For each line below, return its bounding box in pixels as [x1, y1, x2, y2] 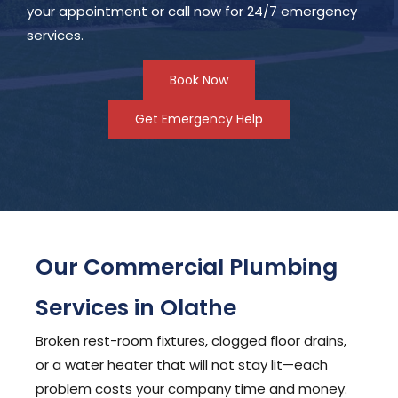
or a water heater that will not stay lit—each [36, 354, 328, 374]
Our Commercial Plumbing [36, 251, 338, 283]
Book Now [170, 71, 228, 90]
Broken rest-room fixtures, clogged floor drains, [36, 330, 346, 350]
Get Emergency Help [135, 110, 263, 129]
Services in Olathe [36, 291, 236, 323]
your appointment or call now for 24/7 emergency [27, 2, 357, 21]
